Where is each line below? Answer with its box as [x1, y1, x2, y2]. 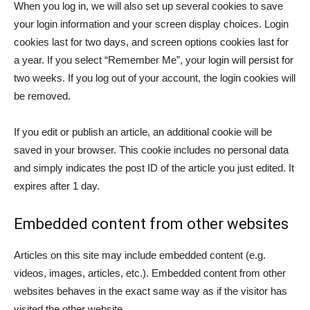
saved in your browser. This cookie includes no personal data [14, 144, 289, 156]
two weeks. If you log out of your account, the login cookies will [14, 72, 295, 84]
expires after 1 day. [14, 180, 100, 192]
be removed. [14, 90, 71, 102]
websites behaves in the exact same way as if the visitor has [14, 285, 287, 297]
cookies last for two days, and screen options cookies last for [14, 36, 289, 48]
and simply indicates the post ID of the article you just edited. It [14, 162, 294, 174]
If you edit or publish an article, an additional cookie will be [14, 126, 272, 138]
